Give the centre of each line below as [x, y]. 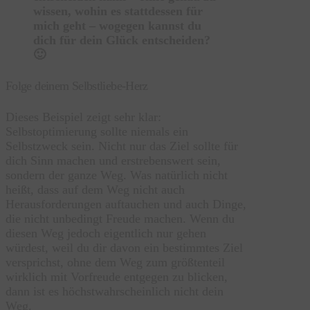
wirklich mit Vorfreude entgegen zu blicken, [117, 277]
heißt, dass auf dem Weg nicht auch [95, 190]
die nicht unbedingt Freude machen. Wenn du [120, 219]
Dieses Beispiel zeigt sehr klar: [83, 117]
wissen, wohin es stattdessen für [118, 11]
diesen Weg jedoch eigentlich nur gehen [106, 234]
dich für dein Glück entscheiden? [122, 40]
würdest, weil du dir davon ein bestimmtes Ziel [124, 248]
